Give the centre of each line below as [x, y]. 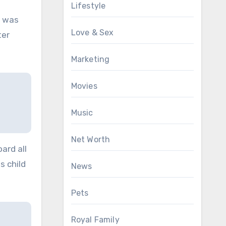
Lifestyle [88, 6]
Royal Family [95, 220]
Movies [84, 86]
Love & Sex [92, 33]
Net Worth [91, 139]
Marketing [90, 59]
